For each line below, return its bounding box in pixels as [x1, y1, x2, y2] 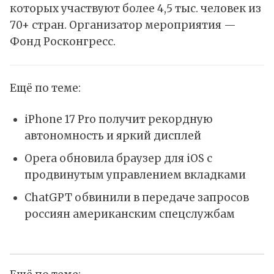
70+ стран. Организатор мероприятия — [10, 18, 236, 32]
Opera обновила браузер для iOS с [24, 151, 212, 165]
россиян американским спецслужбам [24, 207, 235, 221]
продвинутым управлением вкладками [24, 168, 246, 182]
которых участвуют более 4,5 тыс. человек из [10, 2, 261, 16]
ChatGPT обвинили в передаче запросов [24, 190, 249, 204]
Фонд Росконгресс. [10, 35, 116, 49]
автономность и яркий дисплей [24, 129, 201, 143]
